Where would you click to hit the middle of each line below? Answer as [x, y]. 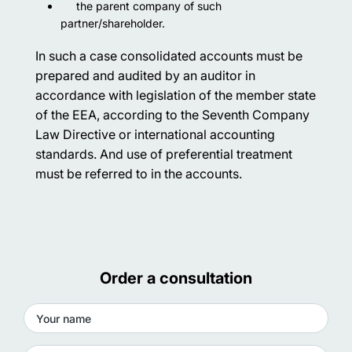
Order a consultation [176, 279]
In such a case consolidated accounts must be [169, 56]
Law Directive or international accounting [155, 135]
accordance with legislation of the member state [176, 95]
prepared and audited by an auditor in [145, 76]
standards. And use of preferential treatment [164, 154]
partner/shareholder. [113, 24]
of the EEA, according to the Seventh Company [172, 115]
